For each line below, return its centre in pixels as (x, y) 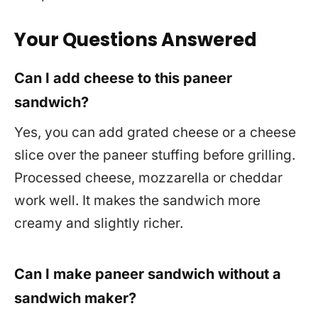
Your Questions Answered (136, 39)
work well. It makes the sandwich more (137, 201)
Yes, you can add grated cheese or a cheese (155, 133)
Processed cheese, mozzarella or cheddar (148, 178)
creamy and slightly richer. (99, 224)
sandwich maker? (75, 298)
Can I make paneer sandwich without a (148, 274)
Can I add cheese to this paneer (123, 78)
